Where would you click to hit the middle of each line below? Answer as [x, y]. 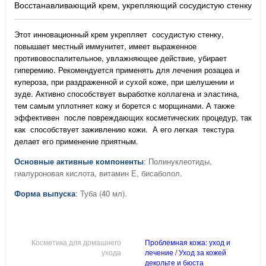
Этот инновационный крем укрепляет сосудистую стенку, [119, 34]
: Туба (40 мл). [101, 194]
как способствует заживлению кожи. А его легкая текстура [124, 129]
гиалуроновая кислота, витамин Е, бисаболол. [98, 173]
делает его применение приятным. [76, 141]
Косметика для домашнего [76, 242]
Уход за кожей [202, 252]
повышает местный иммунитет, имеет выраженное [105, 46]
